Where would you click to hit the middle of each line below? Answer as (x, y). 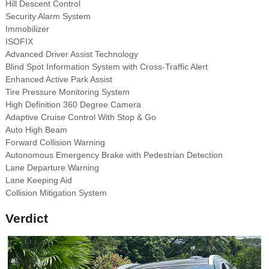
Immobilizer (27, 29)
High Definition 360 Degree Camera (73, 105)
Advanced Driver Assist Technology (71, 54)
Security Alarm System (48, 17)
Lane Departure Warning (52, 168)
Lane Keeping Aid (38, 180)
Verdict (26, 219)
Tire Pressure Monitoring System (67, 92)
